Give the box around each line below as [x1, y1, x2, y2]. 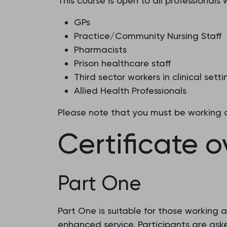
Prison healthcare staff [74, 58, 171, 68]
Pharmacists [74, 44, 127, 55]
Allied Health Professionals [74, 85, 186, 96]
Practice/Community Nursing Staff [74, 30, 221, 41]
